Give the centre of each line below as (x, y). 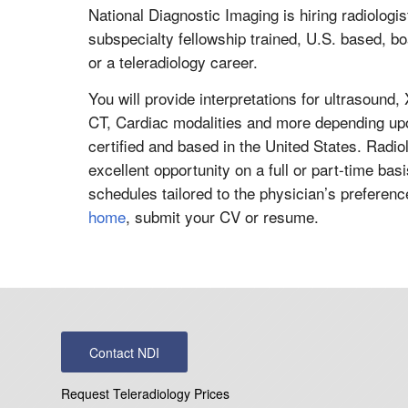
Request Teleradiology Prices (145, 393)
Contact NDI (124, 352)
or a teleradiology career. (173, 61)
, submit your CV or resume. (222, 217)
